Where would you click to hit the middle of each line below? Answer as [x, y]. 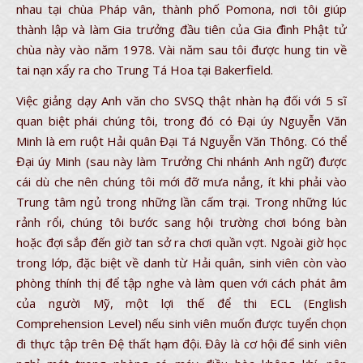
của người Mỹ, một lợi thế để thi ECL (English [181, 303]
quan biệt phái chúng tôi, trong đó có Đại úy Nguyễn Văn [181, 121]
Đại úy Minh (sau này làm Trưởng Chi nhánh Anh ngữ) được [181, 161]
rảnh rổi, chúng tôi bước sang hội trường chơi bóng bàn [181, 222]
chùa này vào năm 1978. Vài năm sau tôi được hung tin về [181, 49]
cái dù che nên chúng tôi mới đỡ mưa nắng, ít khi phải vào [181, 181]
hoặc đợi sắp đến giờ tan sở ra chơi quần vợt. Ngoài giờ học [181, 242]
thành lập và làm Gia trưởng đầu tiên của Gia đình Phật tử [181, 29]
